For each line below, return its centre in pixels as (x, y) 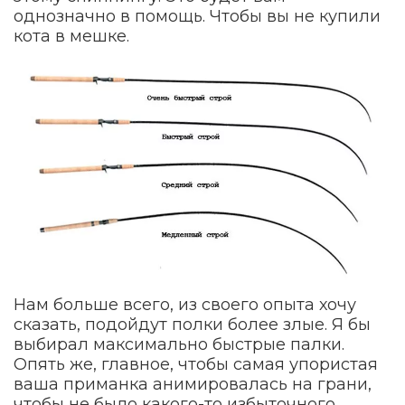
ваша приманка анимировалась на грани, (193, 384)
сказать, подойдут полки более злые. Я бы (192, 324)
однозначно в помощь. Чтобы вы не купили (197, 17)
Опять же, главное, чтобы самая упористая (196, 364)
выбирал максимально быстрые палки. (179, 344)
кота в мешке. (71, 37)
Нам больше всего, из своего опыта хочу (185, 304)
